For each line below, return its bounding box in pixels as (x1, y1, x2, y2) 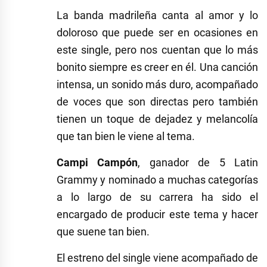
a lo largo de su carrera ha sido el (57, 191, 258, 204)
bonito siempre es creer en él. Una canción (57, 61, 258, 74)
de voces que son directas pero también (57, 95, 258, 108)
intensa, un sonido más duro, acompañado (57, 78, 258, 91)
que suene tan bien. (57, 225, 150, 238)
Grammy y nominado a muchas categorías (57, 173, 258, 187)
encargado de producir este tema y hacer (57, 208, 258, 221)
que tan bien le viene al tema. (57, 130, 195, 143)
